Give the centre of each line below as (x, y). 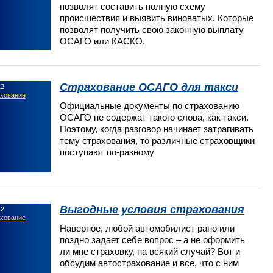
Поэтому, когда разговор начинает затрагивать (156, 129)
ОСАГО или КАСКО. (102, 41)
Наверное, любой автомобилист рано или (147, 228)
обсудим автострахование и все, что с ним (149, 263)
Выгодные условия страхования (152, 209)
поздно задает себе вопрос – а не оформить (152, 239)
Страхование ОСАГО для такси (149, 87)
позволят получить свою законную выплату (151, 29)
